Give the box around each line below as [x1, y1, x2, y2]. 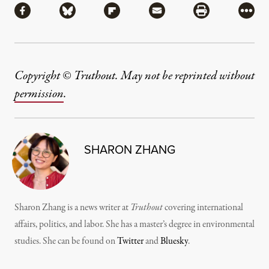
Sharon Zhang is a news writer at [14, 201, 130, 214]
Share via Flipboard [111, 2, 213, 22]
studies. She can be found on [14, 234, 117, 248]
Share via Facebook [22, 2, 121, 22]
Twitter [117, 234, 144, 248]
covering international [163, 201, 243, 214]
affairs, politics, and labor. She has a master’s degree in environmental [14, 217, 255, 231]
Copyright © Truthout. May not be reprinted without [14, 67, 255, 85]
